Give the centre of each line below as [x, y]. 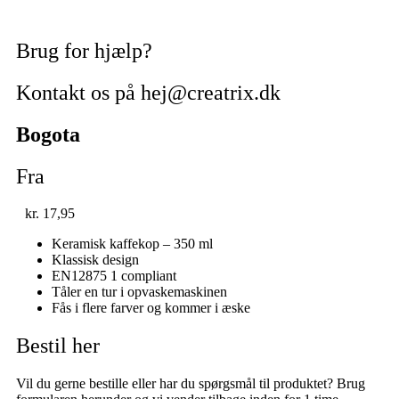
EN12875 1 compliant [114, 276]
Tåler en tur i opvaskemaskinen [139, 292]
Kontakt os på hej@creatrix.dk [148, 92]
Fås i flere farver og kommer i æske [151, 308]
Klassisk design [95, 260]
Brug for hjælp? [84, 50]
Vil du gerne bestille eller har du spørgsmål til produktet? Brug [191, 384]
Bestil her [58, 346]
